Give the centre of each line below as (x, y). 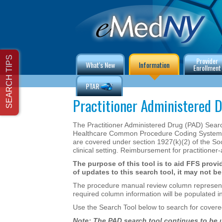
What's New (100, 65)
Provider (207, 61)
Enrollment (207, 68)
